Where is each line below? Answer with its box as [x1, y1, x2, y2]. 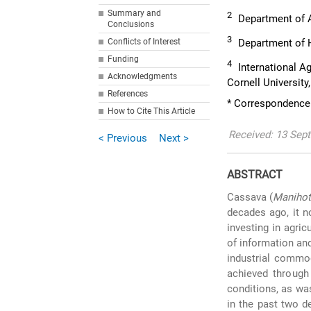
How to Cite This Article [108, 106, 196, 116]
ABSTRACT [227, 168, 283, 181]
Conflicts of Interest [108, 37, 181, 47]
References [108, 89, 149, 99]
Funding [108, 54, 140, 64]
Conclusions [108, 19, 155, 29]
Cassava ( [227, 191, 274, 203]
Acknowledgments [108, 72, 178, 81]
